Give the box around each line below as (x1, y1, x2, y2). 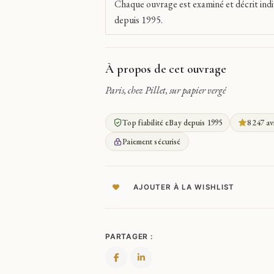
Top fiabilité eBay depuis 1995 (122, 117, 223, 128)
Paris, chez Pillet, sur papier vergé (105, 84, 234, 97)
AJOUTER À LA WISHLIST (133, 182, 235, 191)
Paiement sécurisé (122, 136, 181, 147)
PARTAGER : (105, 232, 153, 241)
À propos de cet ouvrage (105, 62, 226, 76)
